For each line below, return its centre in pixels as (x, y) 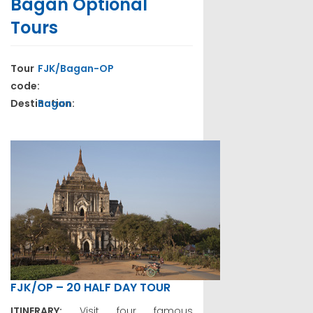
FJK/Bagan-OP (76, 68)
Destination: (44, 103)
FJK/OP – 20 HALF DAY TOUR (90, 287)
